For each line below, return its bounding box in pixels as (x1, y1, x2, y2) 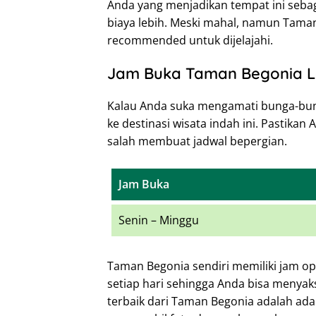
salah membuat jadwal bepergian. (107, 133, 287, 149)
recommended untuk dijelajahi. (107, 32, 273, 48)
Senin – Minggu (119, 212, 199, 228)
